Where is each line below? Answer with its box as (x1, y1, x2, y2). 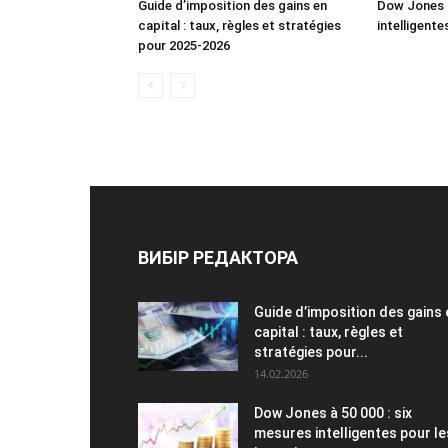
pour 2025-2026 (138, 38, 230, 53)
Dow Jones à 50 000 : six (254, 405, 412, 421)
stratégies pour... (254, 344, 368, 360)
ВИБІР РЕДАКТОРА (138, 247, 298, 268)
